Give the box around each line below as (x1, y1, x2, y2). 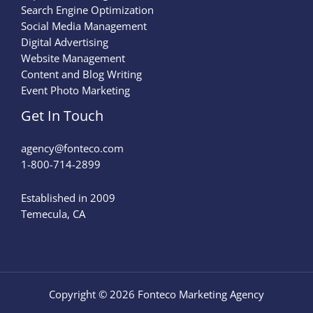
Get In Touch (21, 105, 103, 125)
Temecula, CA (21, 207, 85, 221)
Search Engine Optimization (21, 2, 154, 17)
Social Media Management (21, 18, 147, 33)
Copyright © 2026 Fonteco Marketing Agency (49, 287, 264, 302)
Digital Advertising (21, 34, 108, 49)
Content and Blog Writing (21, 66, 142, 81)
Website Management (21, 50, 125, 65)
